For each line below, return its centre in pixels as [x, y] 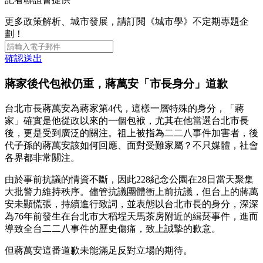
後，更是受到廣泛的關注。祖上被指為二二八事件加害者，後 [131, 133]
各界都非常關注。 [42, 157]
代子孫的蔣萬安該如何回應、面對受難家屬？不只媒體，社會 [131, 145]
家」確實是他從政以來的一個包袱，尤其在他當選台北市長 [127, 120]
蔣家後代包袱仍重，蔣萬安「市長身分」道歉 [116, 83]
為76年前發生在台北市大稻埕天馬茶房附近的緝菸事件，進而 [131, 216]
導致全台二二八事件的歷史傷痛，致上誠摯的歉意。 [113, 228]
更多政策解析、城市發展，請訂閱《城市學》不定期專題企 [127, 22]
